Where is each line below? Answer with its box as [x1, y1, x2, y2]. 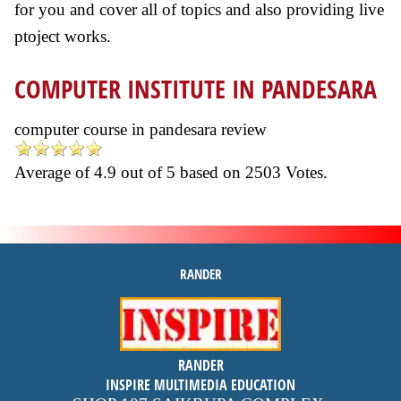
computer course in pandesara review [14, 120, 267, 139]
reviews [175, 380, 226, 398]
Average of [14, 163, 94, 182]
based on [180, 163, 245, 182]
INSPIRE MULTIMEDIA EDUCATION [106, 375, 295, 395]
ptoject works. [14, 27, 111, 46]
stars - [201, 360, 245, 379]
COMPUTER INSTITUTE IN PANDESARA [14, 72, 377, 106]
